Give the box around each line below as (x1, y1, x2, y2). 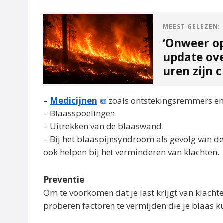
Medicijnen (50, 94, 97, 106)
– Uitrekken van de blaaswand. (43, 120, 164, 132)
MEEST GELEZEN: (163, 22, 221, 31)
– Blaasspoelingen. (43, 107, 117, 119)
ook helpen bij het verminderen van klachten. (43, 146, 219, 158)
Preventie (43, 174, 84, 186)
